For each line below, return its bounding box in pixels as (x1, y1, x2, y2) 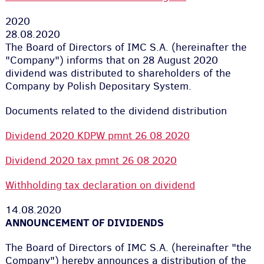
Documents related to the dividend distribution (5, 104, 227, 118)
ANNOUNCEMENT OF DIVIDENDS (5, 215, 164, 230)
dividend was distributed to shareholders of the (5, 66, 231, 80)
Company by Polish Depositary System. (5, 79, 197, 93)
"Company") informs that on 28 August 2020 (5, 53, 218, 67)
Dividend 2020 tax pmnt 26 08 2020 (5, 153, 177, 167)
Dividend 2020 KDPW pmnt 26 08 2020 (5, 128, 190, 143)
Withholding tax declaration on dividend (5, 178, 195, 192)
